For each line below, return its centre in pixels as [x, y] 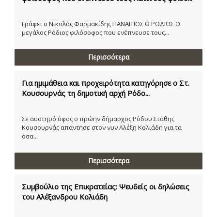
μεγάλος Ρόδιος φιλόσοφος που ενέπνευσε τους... [95, 32]
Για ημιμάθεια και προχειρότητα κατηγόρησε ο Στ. [106, 83]
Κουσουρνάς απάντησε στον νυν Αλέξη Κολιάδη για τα [102, 127]
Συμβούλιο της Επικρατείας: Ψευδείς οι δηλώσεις [106, 186]
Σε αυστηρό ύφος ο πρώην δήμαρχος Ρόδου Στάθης [98, 118]
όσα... [30, 136]
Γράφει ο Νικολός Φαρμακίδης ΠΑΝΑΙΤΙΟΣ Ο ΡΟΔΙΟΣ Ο [101, 23]
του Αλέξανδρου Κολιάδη [65, 196]
